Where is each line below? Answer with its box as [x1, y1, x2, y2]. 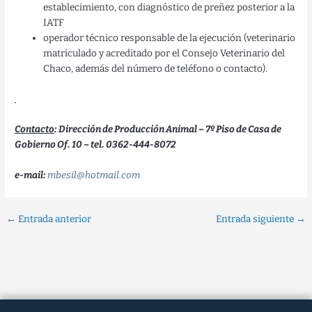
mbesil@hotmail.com [47, 169, 141, 181]
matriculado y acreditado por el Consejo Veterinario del [43, 47, 286, 60]
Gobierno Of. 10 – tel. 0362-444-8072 [15, 138, 177, 150]
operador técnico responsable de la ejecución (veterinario [43, 32, 296, 45]
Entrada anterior [16, 212, 92, 225]
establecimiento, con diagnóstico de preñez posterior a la [43, 1, 295, 14]
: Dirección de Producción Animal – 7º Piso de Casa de [54, 123, 282, 135]
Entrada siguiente [215, 212, 296, 225]
